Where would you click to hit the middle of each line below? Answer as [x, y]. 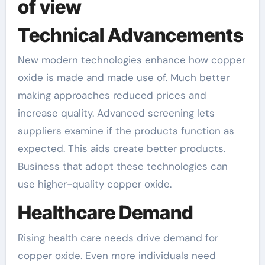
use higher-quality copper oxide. [94, 184]
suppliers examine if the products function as [126, 131]
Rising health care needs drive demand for [118, 237]
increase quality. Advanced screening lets [116, 113]
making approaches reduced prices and [112, 95]
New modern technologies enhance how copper [131, 60]
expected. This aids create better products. [121, 148]
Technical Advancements [130, 35]
